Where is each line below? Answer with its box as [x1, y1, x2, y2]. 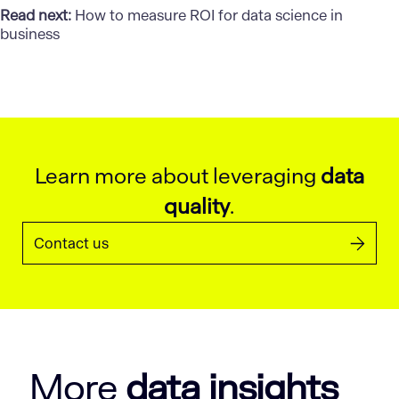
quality [164, 192, 231, 221]
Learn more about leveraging [34, 162, 321, 191]
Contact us [34, 233, 110, 253]
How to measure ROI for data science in [75, 6, 343, 26]
